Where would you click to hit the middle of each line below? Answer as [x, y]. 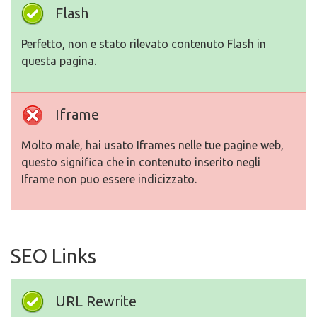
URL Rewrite [96, 301]
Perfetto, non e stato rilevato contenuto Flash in [144, 44]
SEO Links [53, 256]
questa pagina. [59, 61]
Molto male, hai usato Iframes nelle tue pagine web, [152, 145]
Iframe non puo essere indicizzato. [109, 179]
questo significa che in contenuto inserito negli [141, 162]
